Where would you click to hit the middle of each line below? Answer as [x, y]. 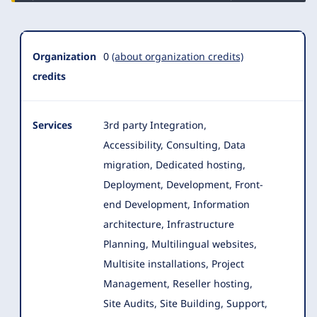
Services [52, 125]
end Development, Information [177, 204]
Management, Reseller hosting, [178, 283]
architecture [132, 224]
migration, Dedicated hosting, [174, 164]
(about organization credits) [178, 56]
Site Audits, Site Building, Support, [185, 303]
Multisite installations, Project [174, 263]
